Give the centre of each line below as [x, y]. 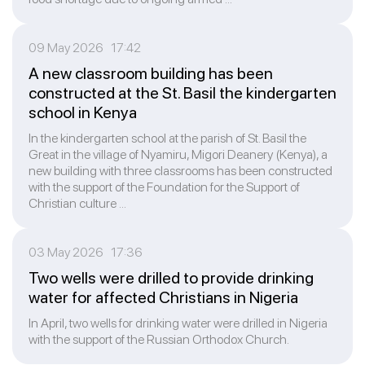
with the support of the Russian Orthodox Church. [159, 339]
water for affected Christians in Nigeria [163, 297]
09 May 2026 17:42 [85, 48]
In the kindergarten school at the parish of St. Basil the [167, 138]
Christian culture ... [77, 203]
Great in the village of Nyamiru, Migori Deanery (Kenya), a [178, 154]
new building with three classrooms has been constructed [180, 171]
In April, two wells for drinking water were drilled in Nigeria [178, 323]
